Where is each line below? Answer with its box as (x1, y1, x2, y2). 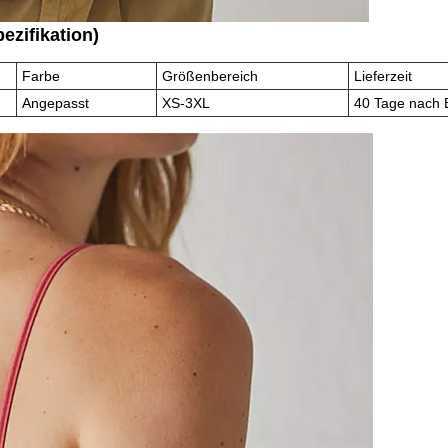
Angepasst (22, 95, 90, 112)
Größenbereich (162, 68, 259, 85)
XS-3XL (162, 95, 211, 112)
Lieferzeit (354, 68, 413, 85)
